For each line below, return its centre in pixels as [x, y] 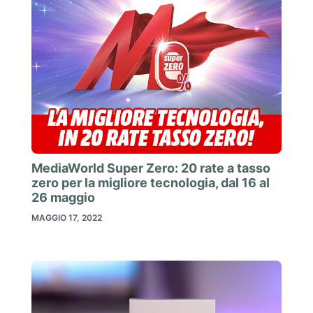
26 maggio [63, 197]
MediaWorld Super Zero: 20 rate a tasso [151, 168]
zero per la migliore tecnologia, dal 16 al [151, 182]
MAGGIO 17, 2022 [67, 217]
